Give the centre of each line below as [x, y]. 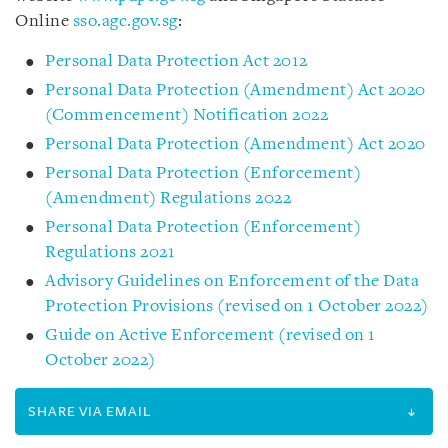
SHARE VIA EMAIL [89, 411]
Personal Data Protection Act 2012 [176, 61]
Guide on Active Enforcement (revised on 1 [210, 335]
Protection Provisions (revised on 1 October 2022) [237, 306]
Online [44, 21]
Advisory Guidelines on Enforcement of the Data [232, 281]
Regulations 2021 [110, 252]
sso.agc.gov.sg [125, 21]
